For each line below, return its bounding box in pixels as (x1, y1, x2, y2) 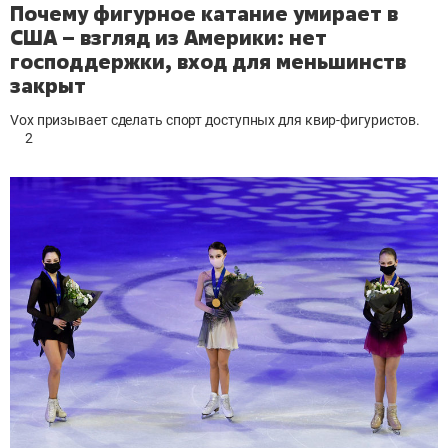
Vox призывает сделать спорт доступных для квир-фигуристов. (10, 112, 421, 129)
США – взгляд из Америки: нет (10, 24, 327, 52)
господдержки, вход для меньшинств (10, 48, 406, 76)
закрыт (10, 72, 86, 100)
